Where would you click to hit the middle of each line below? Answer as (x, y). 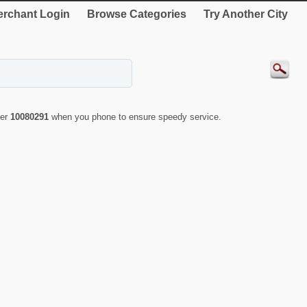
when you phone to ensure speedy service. (136, 117)
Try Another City (246, 14)
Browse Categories (137, 14)
